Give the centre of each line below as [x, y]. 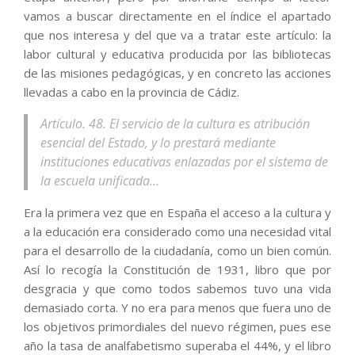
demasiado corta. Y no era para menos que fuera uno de [177, 308]
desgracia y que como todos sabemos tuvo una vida [177, 289]
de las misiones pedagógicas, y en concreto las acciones [177, 73]
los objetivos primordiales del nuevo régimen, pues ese [177, 327]
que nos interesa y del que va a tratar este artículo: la [177, 35]
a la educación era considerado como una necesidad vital [177, 232]
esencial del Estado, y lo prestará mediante [158, 143]
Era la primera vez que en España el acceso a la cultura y [177, 213]
